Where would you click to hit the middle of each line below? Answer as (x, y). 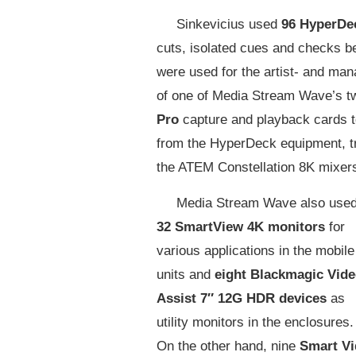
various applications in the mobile (255, 250)
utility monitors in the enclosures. (255, 322)
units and (184, 274)
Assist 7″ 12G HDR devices (242, 298)
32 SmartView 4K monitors (241, 226)
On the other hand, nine (226, 346)
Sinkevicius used (227, 24)
